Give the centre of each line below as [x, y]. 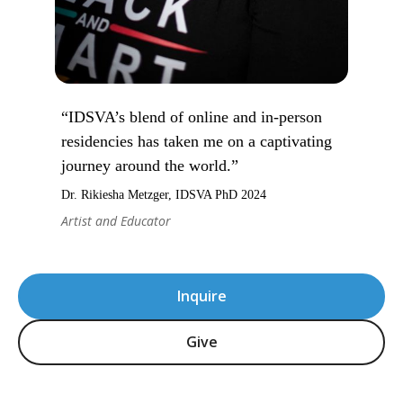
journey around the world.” [150, 165]
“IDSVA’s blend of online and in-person [192, 116]
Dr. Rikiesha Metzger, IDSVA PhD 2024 [164, 194]
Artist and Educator [116, 220]
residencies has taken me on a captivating [197, 141]
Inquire [201, 296]
